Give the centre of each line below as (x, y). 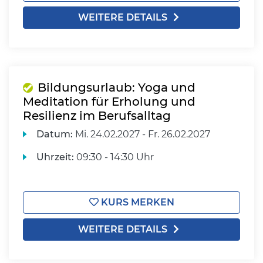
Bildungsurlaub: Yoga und (117, 87)
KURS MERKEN (136, 202)
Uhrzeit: (55, 157)
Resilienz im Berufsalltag (97, 116)
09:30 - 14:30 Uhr (114, 157)
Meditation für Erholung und (109, 102)
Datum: (55, 134)
